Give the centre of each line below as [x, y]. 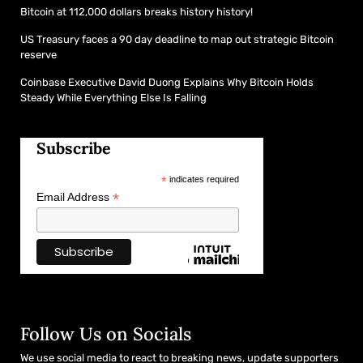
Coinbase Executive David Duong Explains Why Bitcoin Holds [167, 82]
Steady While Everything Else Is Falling [113, 97]
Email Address [75, 196]
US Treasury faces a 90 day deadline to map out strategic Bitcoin [177, 39]
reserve [38, 54]
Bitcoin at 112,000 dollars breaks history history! [137, 11]
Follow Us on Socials [106, 333]
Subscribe [74, 147]
